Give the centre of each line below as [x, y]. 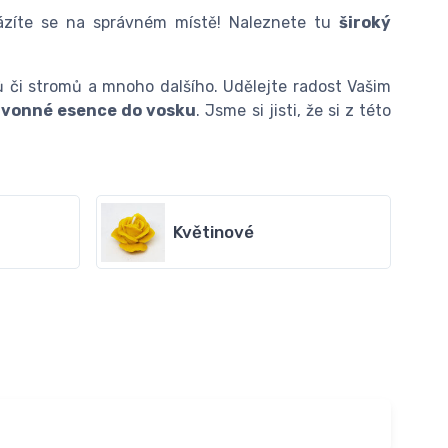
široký [365, 23]
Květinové [213, 232]
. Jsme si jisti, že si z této [294, 111]
